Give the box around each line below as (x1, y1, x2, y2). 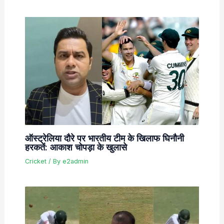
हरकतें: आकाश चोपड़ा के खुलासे (24, 141, 127, 152)
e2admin (62, 157, 88, 165)
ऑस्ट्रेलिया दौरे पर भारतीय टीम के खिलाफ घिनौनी (24, 132, 184, 143)
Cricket (24, 157, 46, 165)
